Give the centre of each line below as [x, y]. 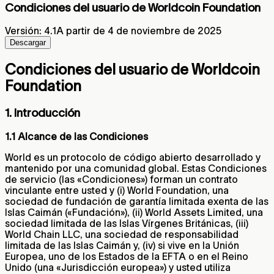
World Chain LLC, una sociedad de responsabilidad [122, 234]
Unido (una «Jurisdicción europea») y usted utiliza [118, 267]
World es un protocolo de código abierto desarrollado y [133, 157]
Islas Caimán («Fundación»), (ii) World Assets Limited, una [134, 212]
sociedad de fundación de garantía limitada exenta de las [137, 201]
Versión [22, 31]
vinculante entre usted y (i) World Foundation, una [117, 190]
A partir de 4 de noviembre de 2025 [139, 31]
